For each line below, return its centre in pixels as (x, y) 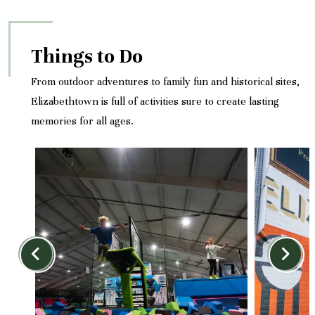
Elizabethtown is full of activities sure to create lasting (155, 101)
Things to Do (87, 56)
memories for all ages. (82, 121)
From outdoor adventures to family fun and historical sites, (165, 81)
